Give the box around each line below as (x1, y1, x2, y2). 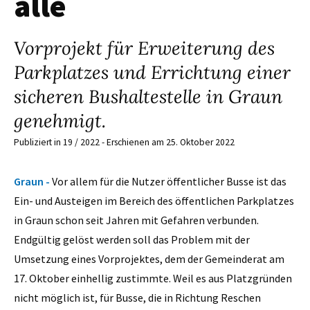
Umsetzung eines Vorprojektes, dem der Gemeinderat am (14, 251, 284, 266)
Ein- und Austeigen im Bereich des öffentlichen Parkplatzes (14, 193, 294, 208)
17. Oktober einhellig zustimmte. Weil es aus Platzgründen (14, 271, 292, 285)
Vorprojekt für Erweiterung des (14, 36, 275, 60)
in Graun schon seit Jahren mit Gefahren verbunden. (14, 212, 259, 227)
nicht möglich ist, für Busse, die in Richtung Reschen (14, 290, 261, 304)
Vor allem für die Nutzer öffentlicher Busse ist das (52, 174, 286, 188)
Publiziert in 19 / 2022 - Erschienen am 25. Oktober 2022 (14, 136, 235, 149)
